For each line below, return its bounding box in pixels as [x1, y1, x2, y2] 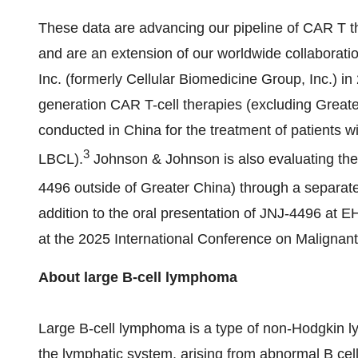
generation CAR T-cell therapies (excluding [38, 97, 316, 113]
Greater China [141, 180, 231, 196]
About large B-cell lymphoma [38, 269, 237, 285]
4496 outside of [38, 180, 141, 196]
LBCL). [38, 151, 83, 167]
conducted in [38, 122, 124, 138]
